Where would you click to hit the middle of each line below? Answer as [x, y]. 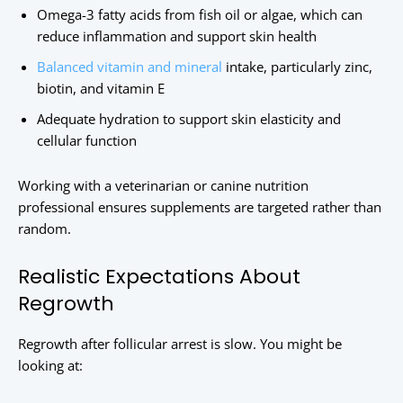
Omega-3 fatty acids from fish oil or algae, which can [200, 15]
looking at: [50, 366]
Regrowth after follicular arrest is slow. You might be [180, 344]
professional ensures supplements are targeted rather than [200, 207]
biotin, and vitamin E [101, 89]
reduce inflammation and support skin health [177, 36]
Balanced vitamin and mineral [130, 67]
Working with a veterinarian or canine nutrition [163, 186]
